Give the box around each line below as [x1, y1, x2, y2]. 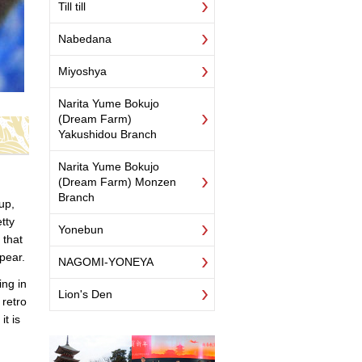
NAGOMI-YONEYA [58, 255, 154, 268]
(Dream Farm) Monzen [58, 175, 176, 188]
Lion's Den [58, 288, 112, 301]
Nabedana [58, 32, 112, 45]
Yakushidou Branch [58, 128, 157, 141]
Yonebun [58, 223, 103, 236]
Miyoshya [58, 65, 107, 78]
